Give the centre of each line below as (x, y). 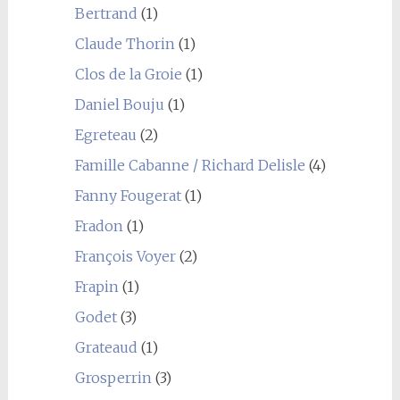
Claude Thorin (125, 44)
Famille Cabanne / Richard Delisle (190, 166)
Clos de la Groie (128, 75)
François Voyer (125, 257)
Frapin (96, 287)
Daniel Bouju (119, 105)
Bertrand (106, 14)
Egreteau (105, 135)
